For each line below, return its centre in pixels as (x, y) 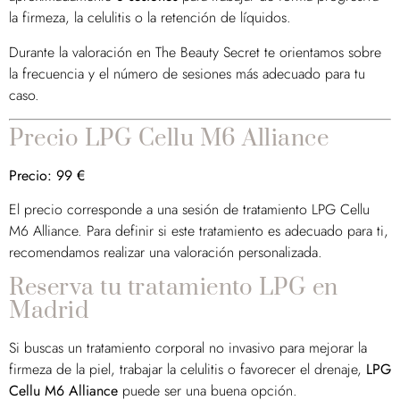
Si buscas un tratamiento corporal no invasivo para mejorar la (188, 347)
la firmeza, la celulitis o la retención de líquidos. (150, 18)
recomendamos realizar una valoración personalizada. (166, 253)
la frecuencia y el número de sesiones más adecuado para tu (187, 73)
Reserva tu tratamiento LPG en (174, 287)
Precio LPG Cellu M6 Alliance (169, 139)
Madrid (49, 311)
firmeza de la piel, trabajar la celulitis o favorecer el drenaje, (187, 369)
